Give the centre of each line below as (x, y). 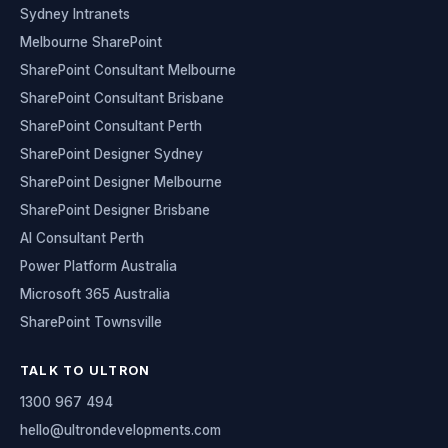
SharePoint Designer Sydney (111, 154)
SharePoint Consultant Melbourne (128, 70)
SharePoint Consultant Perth (111, 126)
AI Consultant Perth (82, 238)
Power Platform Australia (98, 266)
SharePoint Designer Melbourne (121, 182)
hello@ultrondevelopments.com (120, 430)
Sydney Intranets (75, 14)
